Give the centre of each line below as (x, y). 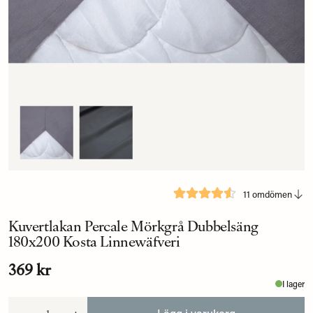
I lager (293, 284)
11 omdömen (268, 194)
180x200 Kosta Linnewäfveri (94, 241)
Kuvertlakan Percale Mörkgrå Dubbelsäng (133, 225)
